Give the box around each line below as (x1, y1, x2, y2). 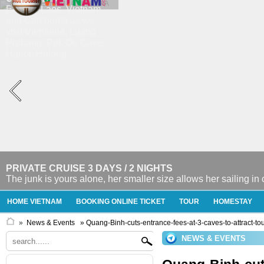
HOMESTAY (213, 197, 252, 206)
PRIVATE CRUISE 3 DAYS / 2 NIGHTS (6, 163, 173, 173)
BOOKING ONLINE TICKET (76, 197, 165, 206)
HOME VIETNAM (7, 197, 62, 206)
